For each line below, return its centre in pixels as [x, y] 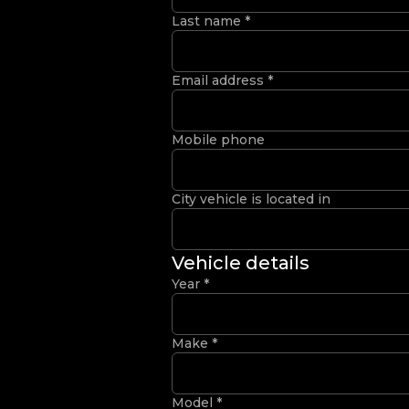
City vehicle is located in [251, 199]
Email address [220, 80]
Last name [208, 21]
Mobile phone [218, 140]
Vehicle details [241, 263]
